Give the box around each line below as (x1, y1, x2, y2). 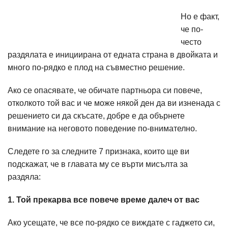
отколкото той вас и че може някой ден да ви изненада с (8, 99, 220, 107)
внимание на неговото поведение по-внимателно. (8, 124, 197, 133)
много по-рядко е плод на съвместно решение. (8, 63, 185, 72)
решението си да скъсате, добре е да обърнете (8, 111, 185, 120)
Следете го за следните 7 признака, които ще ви (8, 147, 189, 156)
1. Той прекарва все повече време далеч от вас (8, 195, 199, 204)
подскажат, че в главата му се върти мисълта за (8, 160, 188, 168)
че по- (181, 25, 203, 34)
